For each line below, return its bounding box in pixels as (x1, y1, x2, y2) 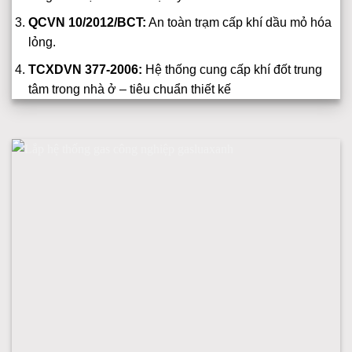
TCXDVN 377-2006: (27, 63, 142, 77)
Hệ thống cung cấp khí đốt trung (141, 63, 322, 77)
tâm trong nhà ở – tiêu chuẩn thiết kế (27, 82, 231, 97)
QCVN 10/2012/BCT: (27, 16, 146, 30)
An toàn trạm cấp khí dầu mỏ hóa (145, 16, 332, 30)
